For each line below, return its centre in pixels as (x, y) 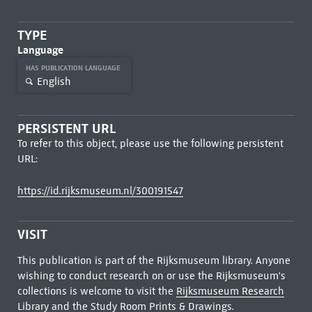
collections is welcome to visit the (96, 291)
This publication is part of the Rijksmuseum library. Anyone (154, 260)
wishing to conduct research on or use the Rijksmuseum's (151, 276)
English (54, 81)
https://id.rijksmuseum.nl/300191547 (100, 191)
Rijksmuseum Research (230, 291)
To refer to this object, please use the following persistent (150, 143)
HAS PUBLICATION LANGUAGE (74, 68)
